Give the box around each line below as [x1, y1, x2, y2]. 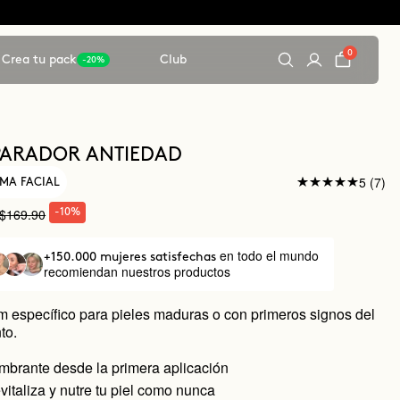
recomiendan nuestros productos [43, 262, 230, 280]
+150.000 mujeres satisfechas [43, 251, 220, 262]
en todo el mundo [219, 246, 319, 264]
